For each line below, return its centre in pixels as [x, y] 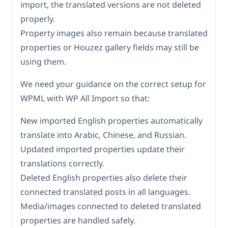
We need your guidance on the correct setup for [113, 84]
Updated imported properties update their [103, 149]
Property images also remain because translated [114, 33]
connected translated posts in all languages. [105, 192]
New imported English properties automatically [111, 121]
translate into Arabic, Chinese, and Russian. [103, 135]
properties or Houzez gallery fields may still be [110, 48]
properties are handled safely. [78, 221]
